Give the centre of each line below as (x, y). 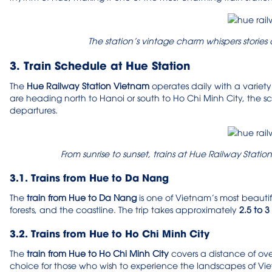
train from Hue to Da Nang (82, 197)
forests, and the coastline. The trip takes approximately (124, 209)
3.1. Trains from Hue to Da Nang (89, 177)
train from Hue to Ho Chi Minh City (98, 253)
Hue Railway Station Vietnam (88, 86)
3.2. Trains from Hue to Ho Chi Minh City (110, 233)
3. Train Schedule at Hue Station (100, 65)
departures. (34, 110)
